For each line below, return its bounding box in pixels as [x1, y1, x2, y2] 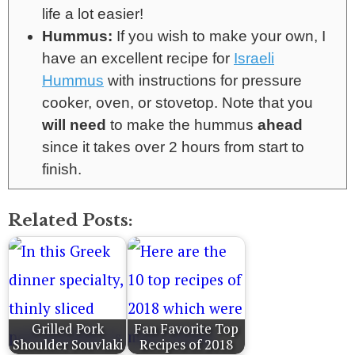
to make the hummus [106, 116, 258, 133]
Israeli [234, 49, 274, 67]
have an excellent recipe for [42, 49, 234, 67]
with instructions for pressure [104, 71, 302, 89]
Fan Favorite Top [134, 319, 239, 338]
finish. [42, 160, 82, 177]
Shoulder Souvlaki [12, 334, 123, 353]
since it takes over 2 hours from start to [42, 138, 304, 155]
